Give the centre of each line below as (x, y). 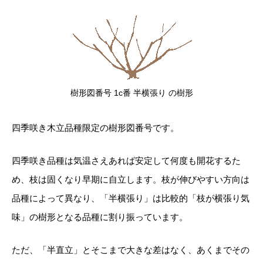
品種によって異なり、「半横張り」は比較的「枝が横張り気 (131, 198)
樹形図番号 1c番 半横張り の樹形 (131, 92)
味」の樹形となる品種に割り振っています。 (100, 217)
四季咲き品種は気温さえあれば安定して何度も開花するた (126, 160)
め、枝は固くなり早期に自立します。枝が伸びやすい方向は (131, 179)
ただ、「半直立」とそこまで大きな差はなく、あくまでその (131, 249)
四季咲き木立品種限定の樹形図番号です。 (95, 127)
